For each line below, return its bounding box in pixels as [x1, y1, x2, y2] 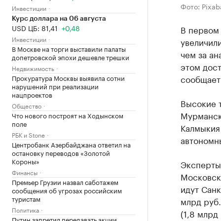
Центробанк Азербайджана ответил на [12, 139, 131, 149]
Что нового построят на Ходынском [12, 110, 123, 120]
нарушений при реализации [12, 81, 99, 91]
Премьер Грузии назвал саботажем [12, 177, 118, 186]
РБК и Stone [12, 130, 45, 139]
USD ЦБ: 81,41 [12, 22, 58, 33]
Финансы [12, 167, 37, 177]
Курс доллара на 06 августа [12, 15, 106, 22]
